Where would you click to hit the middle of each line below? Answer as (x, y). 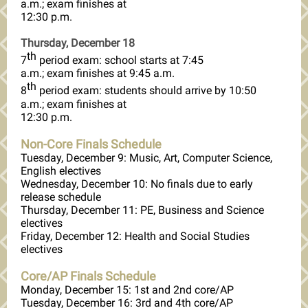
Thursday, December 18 (78, 43)
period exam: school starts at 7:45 (120, 60)
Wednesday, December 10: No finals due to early (137, 184)
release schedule (61, 197)
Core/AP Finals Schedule (88, 276)
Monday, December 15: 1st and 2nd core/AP (127, 289)
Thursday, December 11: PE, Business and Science (142, 210)
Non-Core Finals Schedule (91, 144)
